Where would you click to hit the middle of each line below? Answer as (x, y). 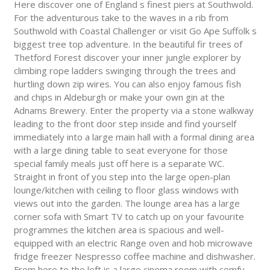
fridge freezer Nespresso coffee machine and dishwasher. (134, 256)
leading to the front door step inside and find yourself (125, 124)
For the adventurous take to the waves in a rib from (121, 18)
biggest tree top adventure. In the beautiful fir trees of (128, 44)
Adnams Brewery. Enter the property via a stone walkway (133, 111)
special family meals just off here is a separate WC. (119, 164)
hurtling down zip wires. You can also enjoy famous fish (127, 84)
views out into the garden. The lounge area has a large (127, 203)
